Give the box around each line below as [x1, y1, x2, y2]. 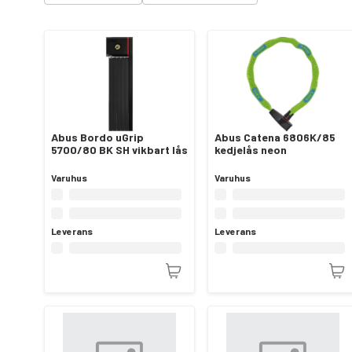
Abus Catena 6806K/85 [214, 130, 335, 145]
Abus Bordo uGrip [51, 130, 144, 145]
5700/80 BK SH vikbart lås [51, 143, 188, 157]
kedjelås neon [214, 143, 287, 157]
